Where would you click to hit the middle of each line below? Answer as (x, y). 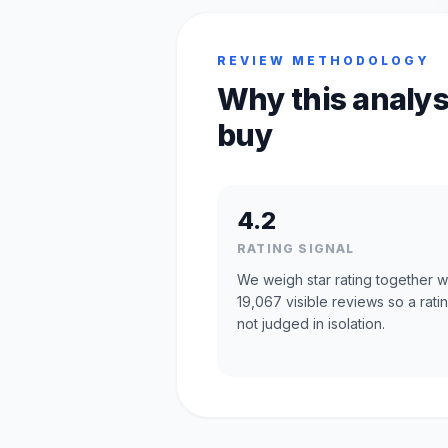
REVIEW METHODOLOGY (323, 60)
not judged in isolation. (311, 323)
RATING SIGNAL (296, 248)
